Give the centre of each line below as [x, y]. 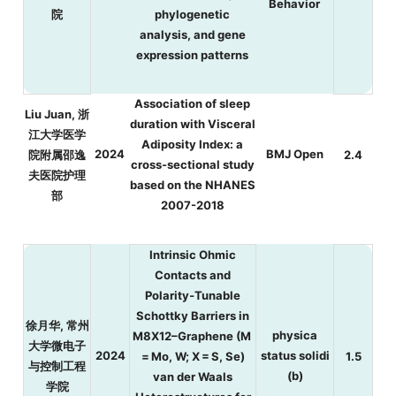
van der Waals [193, 376]
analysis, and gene [192, 34]
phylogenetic [193, 14]
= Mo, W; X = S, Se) [193, 356]
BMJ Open [294, 153]
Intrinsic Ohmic [193, 254]
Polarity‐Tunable [193, 295]
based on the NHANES [192, 184]
